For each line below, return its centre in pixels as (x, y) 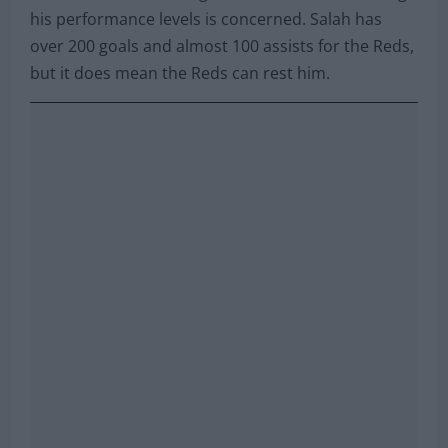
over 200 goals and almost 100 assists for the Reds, (222, 45)
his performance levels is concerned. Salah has (206, 18)
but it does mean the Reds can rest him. (180, 72)
